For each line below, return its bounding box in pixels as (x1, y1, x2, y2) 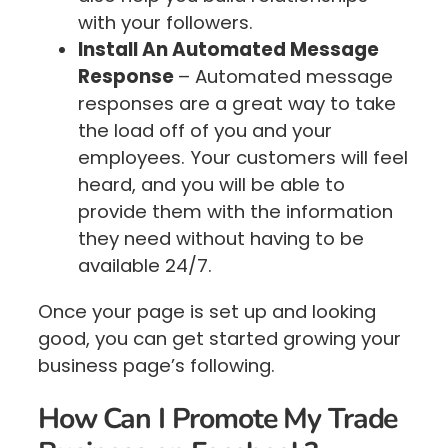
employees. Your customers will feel (78, 145, 408, 171)
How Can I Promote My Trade (38, 399, 398, 439)
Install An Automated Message (78, 37, 379, 63)
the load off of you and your (78, 118, 332, 144)
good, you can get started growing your (38, 325, 401, 351)
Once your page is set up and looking (38, 298, 376, 324)
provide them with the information (78, 199, 393, 225)
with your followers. (78, 10, 253, 36)
